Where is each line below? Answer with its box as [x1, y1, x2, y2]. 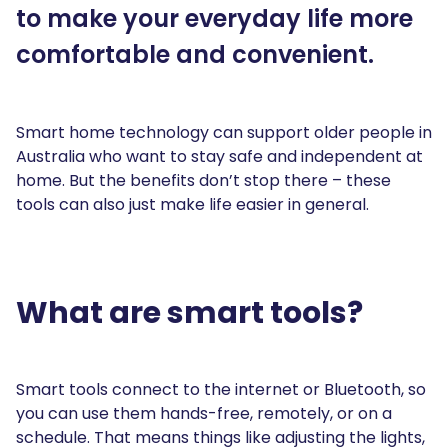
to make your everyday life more [16, 2, 413, 35]
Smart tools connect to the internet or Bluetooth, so [16, 378, 426, 401]
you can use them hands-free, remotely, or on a [16, 402, 392, 425]
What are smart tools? [16, 292, 363, 334]
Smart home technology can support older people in [16, 121, 432, 144]
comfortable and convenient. [16, 38, 374, 71]
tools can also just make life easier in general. [16, 193, 373, 216]
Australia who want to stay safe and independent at [16, 145, 423, 168]
